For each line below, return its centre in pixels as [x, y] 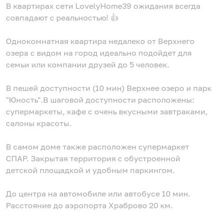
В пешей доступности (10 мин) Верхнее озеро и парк [109, 88]
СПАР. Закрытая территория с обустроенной [93, 159]
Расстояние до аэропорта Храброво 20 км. [89, 206]
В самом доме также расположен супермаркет [98, 147]
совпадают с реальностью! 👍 [62, 18]
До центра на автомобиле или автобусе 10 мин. [98, 194]
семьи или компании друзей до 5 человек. [88, 65]
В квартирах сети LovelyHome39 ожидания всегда [103, 6]
